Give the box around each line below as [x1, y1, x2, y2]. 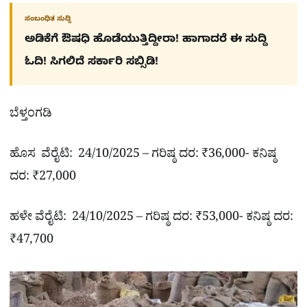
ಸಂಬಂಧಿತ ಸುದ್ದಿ [25, 14, 71, 24]
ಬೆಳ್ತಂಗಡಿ [10, 105, 52, 125]
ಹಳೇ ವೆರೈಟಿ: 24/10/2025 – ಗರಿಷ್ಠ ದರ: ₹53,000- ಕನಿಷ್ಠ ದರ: [10, 209, 293, 230]
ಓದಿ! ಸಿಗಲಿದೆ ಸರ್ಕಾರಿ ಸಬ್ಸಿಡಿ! [25, 55, 158, 71]
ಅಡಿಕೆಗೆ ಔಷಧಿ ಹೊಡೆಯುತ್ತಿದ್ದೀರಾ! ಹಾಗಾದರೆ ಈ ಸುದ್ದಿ [25, 32, 267, 48]
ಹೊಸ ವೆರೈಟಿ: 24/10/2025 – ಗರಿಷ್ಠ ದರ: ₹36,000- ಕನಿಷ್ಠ [10, 145, 277, 166]
